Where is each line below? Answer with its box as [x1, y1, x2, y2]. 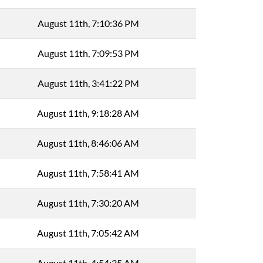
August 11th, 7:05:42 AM [37, 227, 139, 238]
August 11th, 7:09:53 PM [37, 48, 139, 59]
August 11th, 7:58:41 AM [37, 167, 139, 178]
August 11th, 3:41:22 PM [37, 77, 139, 89]
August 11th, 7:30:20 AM [37, 197, 139, 208]
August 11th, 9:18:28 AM [37, 107, 139, 119]
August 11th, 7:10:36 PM [37, 18, 139, 29]
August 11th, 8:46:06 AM [37, 137, 139, 149]
